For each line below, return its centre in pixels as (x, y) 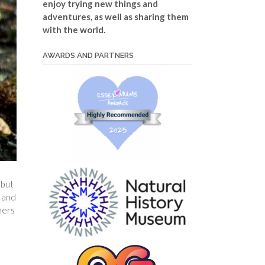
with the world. (74, 29)
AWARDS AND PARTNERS (88, 55)
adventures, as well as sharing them (115, 16)
